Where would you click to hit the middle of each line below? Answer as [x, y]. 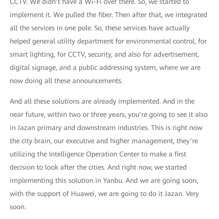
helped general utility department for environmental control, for [108, 41]
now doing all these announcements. [66, 81]
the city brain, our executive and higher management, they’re [104, 141]
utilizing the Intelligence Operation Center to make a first [98, 154]
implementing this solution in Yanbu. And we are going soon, [104, 180]
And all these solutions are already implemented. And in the [102, 101]
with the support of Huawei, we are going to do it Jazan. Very [104, 194]
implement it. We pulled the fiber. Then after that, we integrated [109, 15]
